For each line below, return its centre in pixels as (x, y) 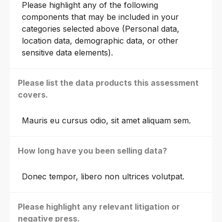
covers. (33, 94)
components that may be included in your (100, 17)
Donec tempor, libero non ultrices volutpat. (103, 176)
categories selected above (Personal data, (101, 28)
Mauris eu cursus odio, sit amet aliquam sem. (106, 120)
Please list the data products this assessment (108, 83)
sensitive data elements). (67, 52)
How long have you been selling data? (92, 150)
